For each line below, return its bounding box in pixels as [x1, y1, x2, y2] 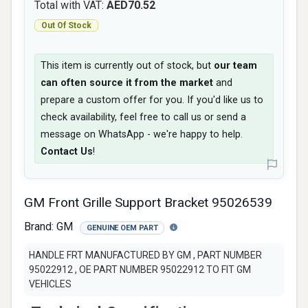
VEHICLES [29, 278, 71, 289]
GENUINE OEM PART [87, 223, 158, 232]
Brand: [24, 220, 56, 233]
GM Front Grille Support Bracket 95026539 [24, 195, 272, 210]
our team [214, 60, 257, 71]
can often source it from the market [41, 77, 213, 89]
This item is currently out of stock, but [41, 60, 214, 71]
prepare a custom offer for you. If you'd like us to [41, 94, 263, 106]
